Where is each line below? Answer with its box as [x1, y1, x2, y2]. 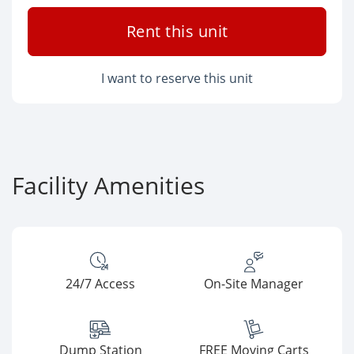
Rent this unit [126, 21, 228, 42]
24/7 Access [66, 275, 135, 292]
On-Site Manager [204, 275, 303, 292]
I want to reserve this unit [101, 70, 253, 87]
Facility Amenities [12, 169, 205, 201]
